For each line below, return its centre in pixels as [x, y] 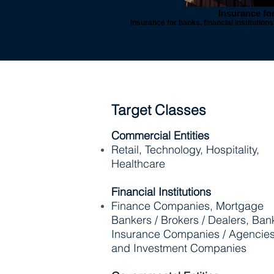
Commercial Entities [160, 135]
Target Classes [159, 110]
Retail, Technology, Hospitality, [185, 150]
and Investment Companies [179, 248]
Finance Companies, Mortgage [187, 206]
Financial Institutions [161, 192]
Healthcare [138, 164]
